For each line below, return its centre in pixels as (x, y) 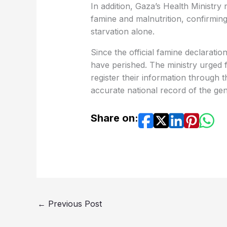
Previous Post (74, 204)
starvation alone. (122, 31)
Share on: (114, 118)
